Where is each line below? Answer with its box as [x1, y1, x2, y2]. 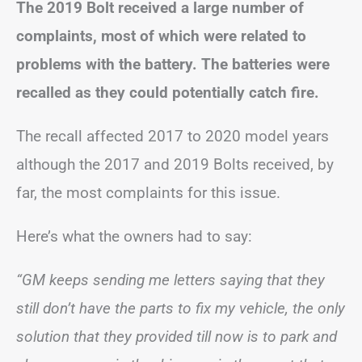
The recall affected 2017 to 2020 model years [16, 127, 329, 145]
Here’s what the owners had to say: [16, 227, 252, 246]
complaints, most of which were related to [16, 27, 306, 45]
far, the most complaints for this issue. [16, 183, 280, 202]
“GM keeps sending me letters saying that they [16, 271, 325, 289]
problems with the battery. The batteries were [16, 55, 330, 74]
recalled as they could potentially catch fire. [16, 83, 319, 102]
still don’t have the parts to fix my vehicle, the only [16, 299, 345, 318]
